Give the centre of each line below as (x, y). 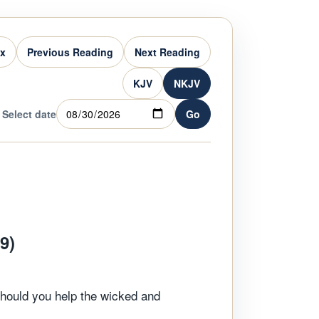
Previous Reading (70, 52)
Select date (30, 114)
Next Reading (167, 52)
